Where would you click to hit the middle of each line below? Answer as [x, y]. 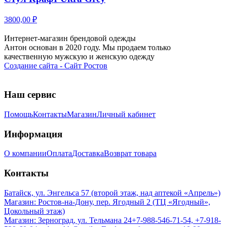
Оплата [59, 154]
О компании [25, 154]
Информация [33, 134]
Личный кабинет [126, 114]
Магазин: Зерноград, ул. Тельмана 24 [68, 220]
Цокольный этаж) [34, 211]
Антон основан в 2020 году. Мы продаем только [87, 48]
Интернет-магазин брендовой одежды [70, 39]
